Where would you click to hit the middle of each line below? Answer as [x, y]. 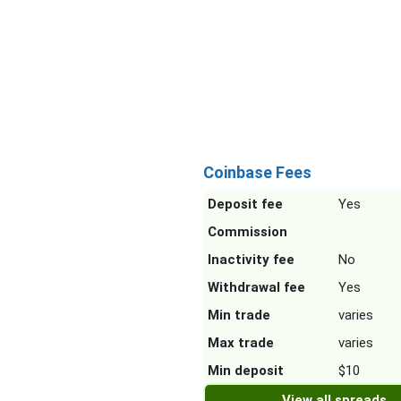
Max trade [241, 343]
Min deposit [246, 371]
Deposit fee [245, 205]
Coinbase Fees [257, 173]
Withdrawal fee [256, 288]
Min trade [239, 316]
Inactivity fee [251, 260]
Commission [247, 232]
